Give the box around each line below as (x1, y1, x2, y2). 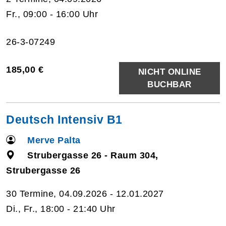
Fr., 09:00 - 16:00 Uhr (6, 9, 98, 19)
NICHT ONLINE (138, 67, 201, 77)
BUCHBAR (147, 79, 192, 89)
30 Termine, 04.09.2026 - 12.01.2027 (6, 188, 164, 199)
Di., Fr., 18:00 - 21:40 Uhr (6, 203, 116, 214)
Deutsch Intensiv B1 (6, 112, 123, 126)
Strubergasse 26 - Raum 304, (27, 150, 158, 160)
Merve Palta (27, 135, 81, 145)
